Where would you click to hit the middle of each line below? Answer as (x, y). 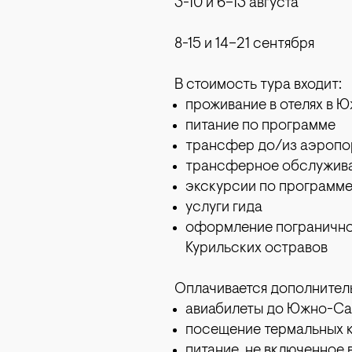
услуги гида (224, 208)
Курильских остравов (258, 249)
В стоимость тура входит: (258, 85)
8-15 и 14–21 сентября (244, 44)
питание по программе (260, 126)
